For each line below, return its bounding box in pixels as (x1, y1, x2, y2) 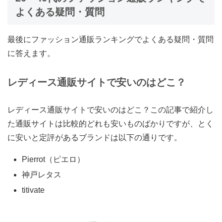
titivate (22, 186, 45, 195)
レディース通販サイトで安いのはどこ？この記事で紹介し (7, 105, 214, 114)
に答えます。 (7, 49, 55, 57)
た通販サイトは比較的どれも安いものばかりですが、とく (7, 119, 214, 128)
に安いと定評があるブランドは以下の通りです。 (7, 133, 182, 142)
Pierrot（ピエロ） (22, 155, 85, 164)
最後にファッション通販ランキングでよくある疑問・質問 (7, 35, 214, 44)
